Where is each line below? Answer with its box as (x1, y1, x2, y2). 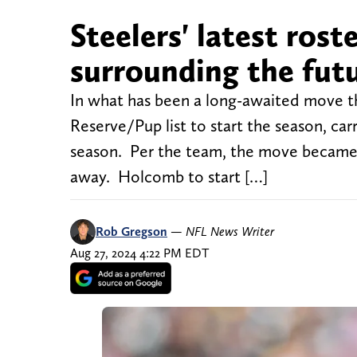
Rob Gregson (96, 224, 167, 240)
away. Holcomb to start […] (70, 167, 268, 187)
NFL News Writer (186, 224, 274, 240)
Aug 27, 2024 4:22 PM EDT (70, 245, 209, 261)
